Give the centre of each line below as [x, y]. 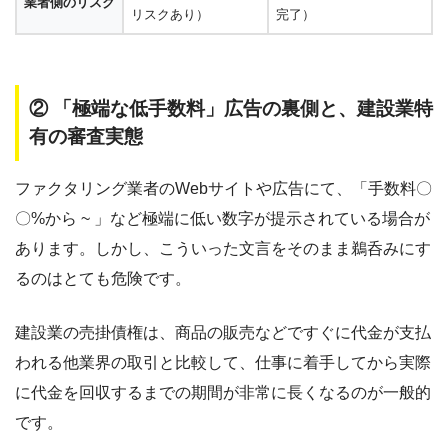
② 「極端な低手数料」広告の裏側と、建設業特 [231, 108]
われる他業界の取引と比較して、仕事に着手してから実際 [223, 363]
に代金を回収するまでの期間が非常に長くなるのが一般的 [223, 393]
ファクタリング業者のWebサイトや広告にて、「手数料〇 [223, 189]
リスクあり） [170, 14]
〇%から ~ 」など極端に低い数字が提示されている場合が [222, 219]
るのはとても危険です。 [103, 279]
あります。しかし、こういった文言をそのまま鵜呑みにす [223, 249]
